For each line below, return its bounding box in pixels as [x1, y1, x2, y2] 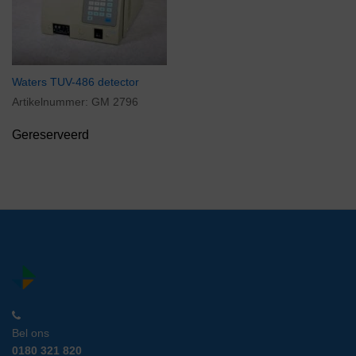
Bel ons [12, 327, 49, 340]
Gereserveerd [12, 128, 89, 142]
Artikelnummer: [12, 95, 91, 108]
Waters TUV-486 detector [12, 75, 139, 88]
